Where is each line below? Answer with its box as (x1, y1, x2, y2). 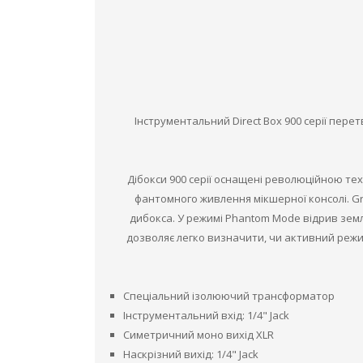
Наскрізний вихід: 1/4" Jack (123, 347, 258, 361)
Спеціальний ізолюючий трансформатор (123, 288, 335, 303)
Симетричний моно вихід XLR (123, 327, 274, 342)
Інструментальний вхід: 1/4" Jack (123, 308, 289, 322)
